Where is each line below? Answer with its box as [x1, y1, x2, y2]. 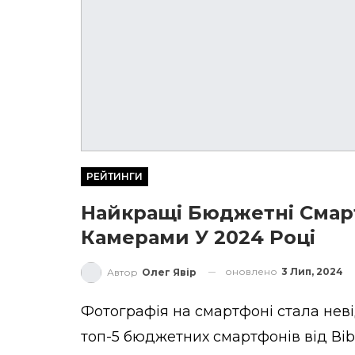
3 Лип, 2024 [281, 265, 343, 278]
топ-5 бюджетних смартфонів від [81, 327, 331, 345]
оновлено [225, 265, 280, 278]
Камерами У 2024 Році [81, 226, 315, 250]
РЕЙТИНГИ [86, 170, 143, 183]
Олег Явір [142, 265, 197, 278]
